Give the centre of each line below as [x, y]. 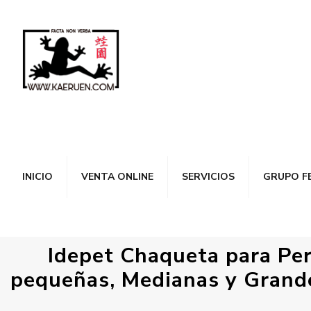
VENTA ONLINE [117, 177]
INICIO [37, 177]
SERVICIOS [208, 177]
